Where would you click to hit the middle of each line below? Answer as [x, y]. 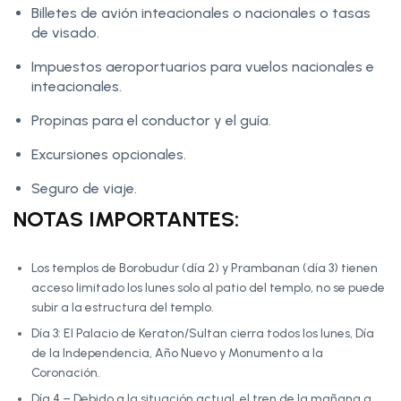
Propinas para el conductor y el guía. [151, 120]
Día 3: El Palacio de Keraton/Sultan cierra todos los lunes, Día [203, 333]
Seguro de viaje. [84, 188]
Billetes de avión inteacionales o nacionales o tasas [201, 13]
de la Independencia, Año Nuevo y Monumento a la [177, 353]
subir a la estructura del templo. [123, 307]
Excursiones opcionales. [109, 154]
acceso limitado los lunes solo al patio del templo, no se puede [208, 287]
